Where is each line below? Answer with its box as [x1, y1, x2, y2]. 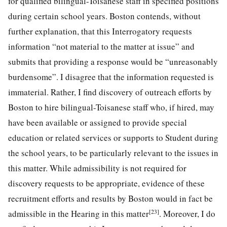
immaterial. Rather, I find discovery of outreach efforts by [8, 86, 212, 98]
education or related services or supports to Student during [8, 131, 218, 143]
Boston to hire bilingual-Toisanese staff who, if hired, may [8, 101, 214, 113]
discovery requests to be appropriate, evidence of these [8, 177, 205, 189]
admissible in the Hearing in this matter [8, 207, 149, 219]
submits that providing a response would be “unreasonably [8, 55, 218, 67]
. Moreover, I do [159, 207, 215, 219]
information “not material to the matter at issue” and [8, 40, 195, 52]
